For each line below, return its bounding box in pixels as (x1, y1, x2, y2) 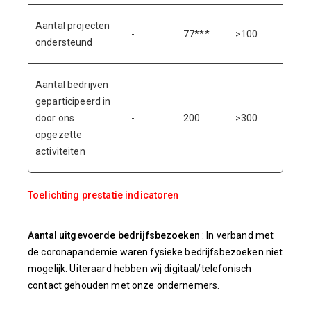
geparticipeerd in (35, 96, 111, 107)
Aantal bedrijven (35, 79, 109, 90)
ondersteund (35, 37, 93, 48)
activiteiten (35, 146, 85, 157)
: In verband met (202, 230, 274, 241)
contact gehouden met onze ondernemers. (28, 280, 220, 291)
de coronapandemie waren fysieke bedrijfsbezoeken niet (28, 246, 283, 258)
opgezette (35, 129, 83, 140)
